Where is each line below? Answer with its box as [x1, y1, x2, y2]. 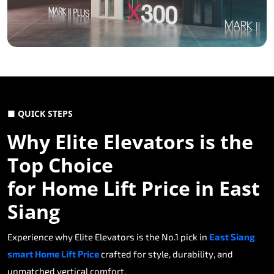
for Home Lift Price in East [7, 175, 260, 202]
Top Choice [7, 152, 113, 179]
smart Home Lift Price [7, 248, 99, 260]
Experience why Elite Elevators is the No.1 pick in [7, 231, 209, 243]
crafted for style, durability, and [99, 248, 233, 260]
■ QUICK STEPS [7, 108, 73, 120]
